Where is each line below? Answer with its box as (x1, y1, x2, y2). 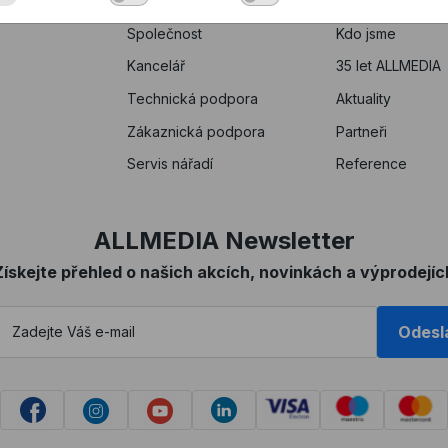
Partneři (335, 122, 387, 140)
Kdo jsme (335, 24, 396, 42)
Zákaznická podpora (127, 122, 266, 140)
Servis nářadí (127, 154, 214, 172)
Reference (335, 154, 407, 172)
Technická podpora (127, 89, 259, 107)
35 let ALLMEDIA (335, 56, 441, 74)
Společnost (127, 24, 203, 42)
